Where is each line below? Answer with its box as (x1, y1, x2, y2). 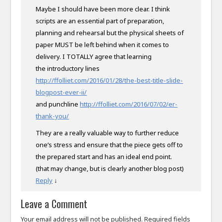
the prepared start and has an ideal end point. (36, 152, 172, 161)
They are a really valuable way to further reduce (36, 128, 179, 137)
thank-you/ (36, 111, 69, 120)
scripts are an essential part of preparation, (36, 16, 165, 25)
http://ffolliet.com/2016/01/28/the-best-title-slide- (36, 75, 183, 85)
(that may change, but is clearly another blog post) (36, 164, 184, 173)
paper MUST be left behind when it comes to (36, 40, 169, 49)
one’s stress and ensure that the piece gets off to (36, 140, 183, 149)
